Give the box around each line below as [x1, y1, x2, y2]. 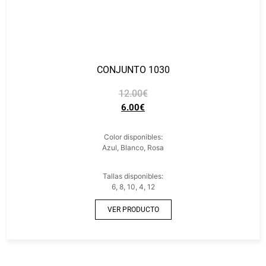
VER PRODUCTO [107, 205, 159, 214]
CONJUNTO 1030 [96, 64, 170, 75]
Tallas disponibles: [103, 171, 163, 180]
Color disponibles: [103, 132, 163, 141]
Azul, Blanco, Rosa [102, 142, 164, 152]
